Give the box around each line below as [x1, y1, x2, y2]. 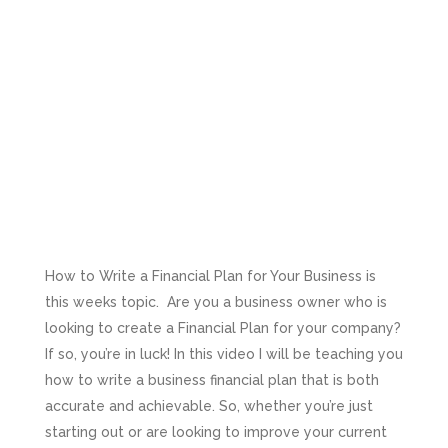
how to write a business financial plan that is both [44, 372, 379, 389]
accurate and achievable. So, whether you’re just [44, 398, 373, 415]
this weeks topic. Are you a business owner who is [44, 294, 387, 311]
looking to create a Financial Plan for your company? [44, 320, 401, 337]
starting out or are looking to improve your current [44, 424, 387, 441]
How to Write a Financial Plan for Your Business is [44, 268, 376, 285]
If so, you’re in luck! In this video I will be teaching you [44, 346, 403, 363]
